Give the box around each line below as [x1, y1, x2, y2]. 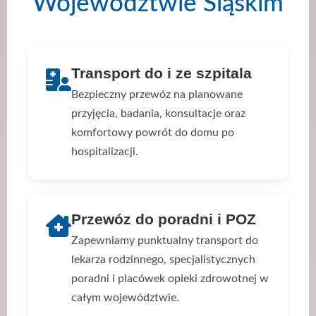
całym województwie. [71, 291, 179, 303]
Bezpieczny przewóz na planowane [71, 88, 243, 100]
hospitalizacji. [71, 145, 138, 157]
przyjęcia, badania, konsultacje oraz [71, 107, 245, 119]
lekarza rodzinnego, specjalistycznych [71, 253, 255, 265]
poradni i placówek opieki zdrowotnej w [71, 272, 269, 284]
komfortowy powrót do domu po [71, 126, 234, 138]
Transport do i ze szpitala [71, 64, 252, 81]
